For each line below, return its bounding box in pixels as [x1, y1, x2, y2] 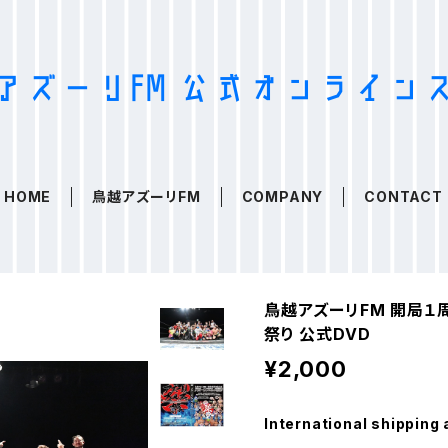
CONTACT [364, 188, 443, 205]
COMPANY [241, 188, 324, 205]
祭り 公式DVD [264, 324, 371, 344]
